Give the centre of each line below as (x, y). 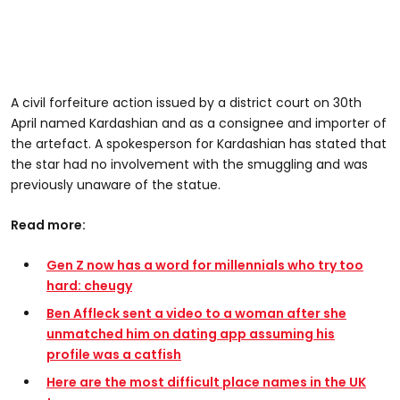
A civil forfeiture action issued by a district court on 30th (186, 102)
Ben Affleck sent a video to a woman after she (196, 313)
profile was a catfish (114, 354)
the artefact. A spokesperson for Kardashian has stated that (199, 143)
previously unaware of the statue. (116, 184)
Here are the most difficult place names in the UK (206, 382)
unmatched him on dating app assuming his (191, 333)
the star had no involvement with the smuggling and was (189, 164)
